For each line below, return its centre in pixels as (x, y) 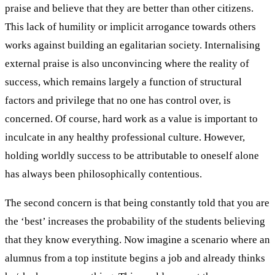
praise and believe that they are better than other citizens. (129, 8)
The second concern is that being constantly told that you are (137, 203)
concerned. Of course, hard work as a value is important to (131, 118)
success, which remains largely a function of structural (123, 82)
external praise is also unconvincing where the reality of (127, 63)
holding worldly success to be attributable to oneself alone (132, 155)
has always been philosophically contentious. (103, 174)
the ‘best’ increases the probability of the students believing (135, 221)
